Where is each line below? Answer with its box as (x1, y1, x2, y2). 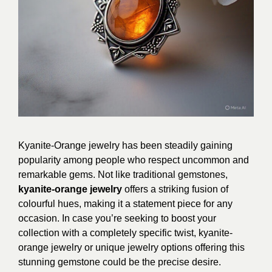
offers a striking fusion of (122, 184, 228, 194)
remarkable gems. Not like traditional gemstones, (18, 169, 228, 180)
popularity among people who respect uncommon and (18, 155, 249, 165)
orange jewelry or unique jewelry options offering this (18, 242, 245, 253)
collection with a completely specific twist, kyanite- (18, 228, 233, 238)
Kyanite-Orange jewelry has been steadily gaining (18, 140, 233, 151)
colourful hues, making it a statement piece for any (18, 199, 233, 209)
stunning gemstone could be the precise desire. (18, 257, 221, 267)
